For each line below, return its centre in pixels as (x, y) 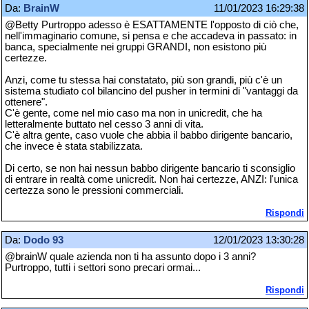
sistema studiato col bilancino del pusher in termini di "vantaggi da (151, 91)
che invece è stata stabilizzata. (74, 147)
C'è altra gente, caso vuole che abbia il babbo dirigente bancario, (149, 136)
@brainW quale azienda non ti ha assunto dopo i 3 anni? (130, 256)
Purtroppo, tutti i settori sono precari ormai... (103, 267)
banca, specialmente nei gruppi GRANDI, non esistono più (136, 47)
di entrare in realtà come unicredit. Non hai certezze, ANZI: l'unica (151, 180)
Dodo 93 (43, 240)
